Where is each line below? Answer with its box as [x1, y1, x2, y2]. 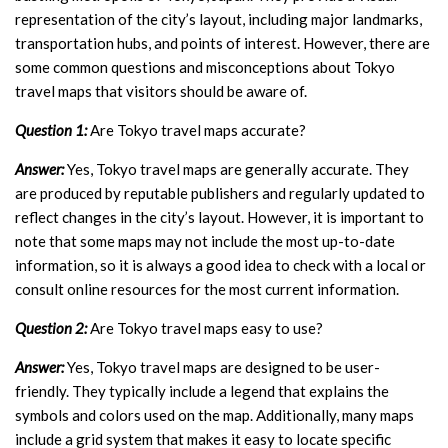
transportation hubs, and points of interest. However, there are [15, 33, 430, 52]
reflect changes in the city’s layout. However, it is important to [15, 207, 424, 226]
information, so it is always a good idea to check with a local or [15, 255, 426, 274]
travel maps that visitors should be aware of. [15, 81, 307, 100]
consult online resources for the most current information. [15, 279, 399, 298]
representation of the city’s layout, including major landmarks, [15, 9, 422, 28]
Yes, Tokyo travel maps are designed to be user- [64, 357, 380, 376]
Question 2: [15, 318, 87, 337]
